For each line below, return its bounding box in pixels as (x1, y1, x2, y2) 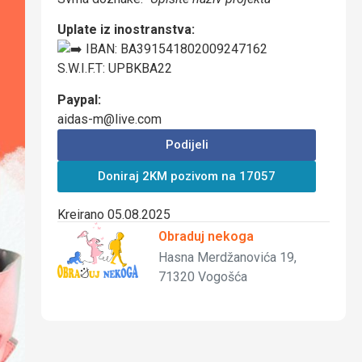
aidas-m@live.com (57, 111, 162, 127)
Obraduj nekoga (158, 228, 254, 244)
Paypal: (57, 91, 101, 107)
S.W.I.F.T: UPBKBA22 (57, 61, 172, 77)
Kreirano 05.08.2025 (57, 206, 170, 222)
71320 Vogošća (158, 268, 247, 284)
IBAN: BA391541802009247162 (82, 41, 267, 57)
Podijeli (165, 137, 208, 152)
